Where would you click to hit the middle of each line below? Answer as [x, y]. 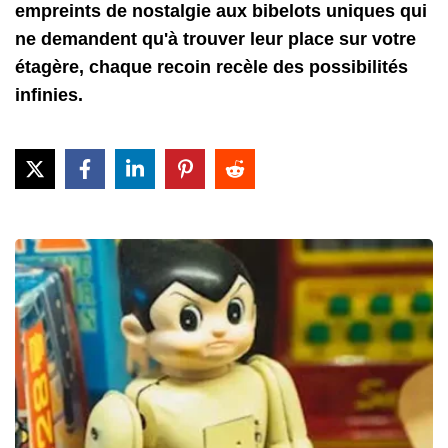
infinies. [49, 94]
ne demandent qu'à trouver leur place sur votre [215, 38]
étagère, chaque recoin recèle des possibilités [211, 66]
